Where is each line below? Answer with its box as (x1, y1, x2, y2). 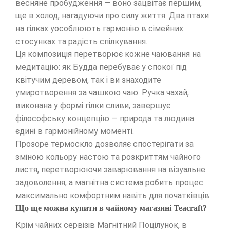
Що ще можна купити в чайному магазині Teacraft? (15, 204, 207, 213)
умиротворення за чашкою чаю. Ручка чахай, (15, 88, 189, 98)
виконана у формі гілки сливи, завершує (15, 101, 170, 110)
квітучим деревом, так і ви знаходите (15, 75, 161, 85)
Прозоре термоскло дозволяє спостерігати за (15, 139, 194, 149)
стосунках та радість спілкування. (15, 36, 147, 46)
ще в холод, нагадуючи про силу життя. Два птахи (15, 11, 209, 21)
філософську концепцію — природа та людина (15, 113, 194, 123)
